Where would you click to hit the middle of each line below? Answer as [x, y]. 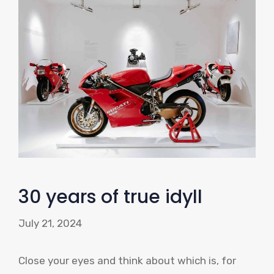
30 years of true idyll [110, 197]
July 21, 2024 [50, 224]
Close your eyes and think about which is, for [127, 261]
